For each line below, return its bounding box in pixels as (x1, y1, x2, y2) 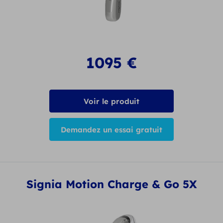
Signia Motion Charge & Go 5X (26, 177, 197, 192)
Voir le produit (84, 96, 139, 106)
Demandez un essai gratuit (61, 124, 162, 134)
